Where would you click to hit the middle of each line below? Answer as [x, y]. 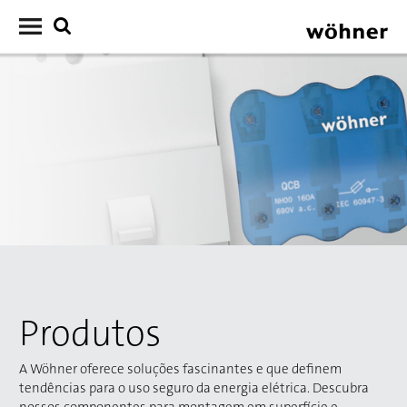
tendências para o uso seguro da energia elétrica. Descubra [194, 388]
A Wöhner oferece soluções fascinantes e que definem [180, 369]
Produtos [90, 333]
